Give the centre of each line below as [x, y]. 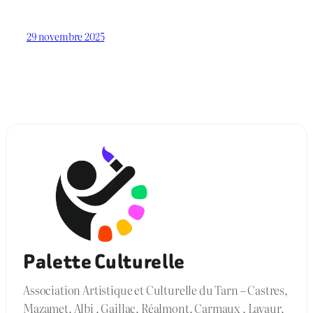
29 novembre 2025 [66, 36]
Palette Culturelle [104, 262]
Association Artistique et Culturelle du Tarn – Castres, [155, 290]
